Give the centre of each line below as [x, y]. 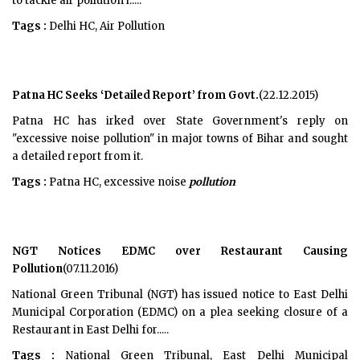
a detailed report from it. [78, 156]
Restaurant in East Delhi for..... [90, 330]
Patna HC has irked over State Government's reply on [180, 121]
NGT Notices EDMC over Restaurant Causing [180, 251]
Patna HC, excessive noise [118, 182]
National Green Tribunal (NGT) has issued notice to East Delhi [180, 295]
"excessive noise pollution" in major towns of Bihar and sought [180, 139]
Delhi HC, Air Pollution [106, 26]
